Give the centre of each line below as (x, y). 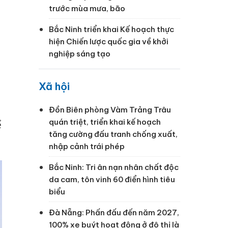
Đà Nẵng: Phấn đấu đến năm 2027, (114, 212)
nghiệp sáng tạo (80, 53)
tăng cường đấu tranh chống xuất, (113, 134)
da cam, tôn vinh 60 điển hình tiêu (112, 179)
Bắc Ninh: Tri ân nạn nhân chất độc (114, 167)
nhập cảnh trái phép (87, 146)
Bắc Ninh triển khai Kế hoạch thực (111, 29)
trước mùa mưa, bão (87, 8)
